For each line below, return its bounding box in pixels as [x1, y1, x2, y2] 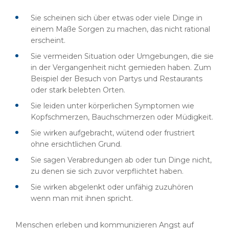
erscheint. [31, 36, 65, 45]
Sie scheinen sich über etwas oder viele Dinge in [31, 13, 202, 22]
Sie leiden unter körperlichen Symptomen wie [31, 101, 194, 110]
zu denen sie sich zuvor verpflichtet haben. [31, 167, 184, 176]
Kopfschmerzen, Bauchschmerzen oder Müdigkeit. [31, 112, 213, 122]
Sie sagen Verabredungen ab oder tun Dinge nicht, [31, 155, 212, 165]
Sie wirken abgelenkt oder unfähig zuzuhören [31, 182, 193, 192]
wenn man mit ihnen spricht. [31, 194, 133, 203]
